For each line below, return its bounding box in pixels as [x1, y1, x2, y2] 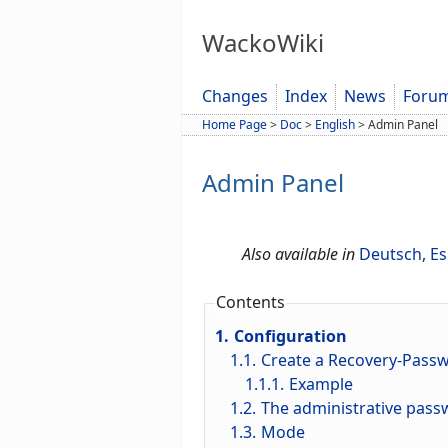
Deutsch [359, 243, 422, 266]
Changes [202, 85, 268, 108]
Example [288, 373, 353, 396]
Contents [216, 291, 285, 314]
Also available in [242, 243, 355, 266]
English [315, 116, 355, 134]
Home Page [202, 116, 267, 134]
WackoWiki [202, 26, 324, 60]
